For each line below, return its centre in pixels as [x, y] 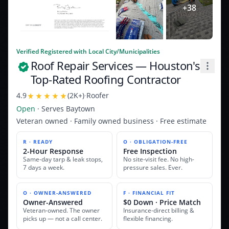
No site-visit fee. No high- [159, 159]
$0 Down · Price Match [162, 202]
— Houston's [167, 65]
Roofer [98, 95]
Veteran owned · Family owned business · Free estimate [111, 121]
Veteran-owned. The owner [61, 210]
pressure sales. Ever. [153, 167]
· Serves [51, 109]
